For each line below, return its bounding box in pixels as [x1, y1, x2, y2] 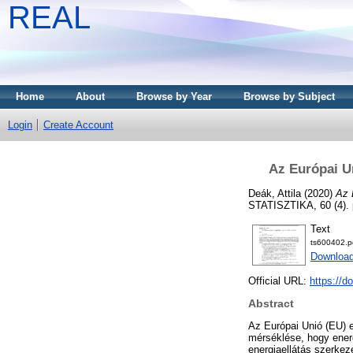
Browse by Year [136, 91, 212, 102]
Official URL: [248, 275, 310, 288]
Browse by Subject [243, 91, 335, 102]
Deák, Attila [248, 187, 301, 199]
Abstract [248, 297, 294, 310]
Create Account [43, 119, 113, 131]
